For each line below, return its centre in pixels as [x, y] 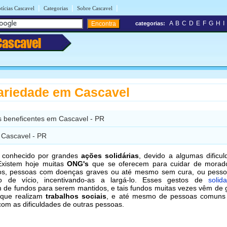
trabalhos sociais [76, 196]
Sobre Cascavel [95, 8]
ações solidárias [110, 155]
